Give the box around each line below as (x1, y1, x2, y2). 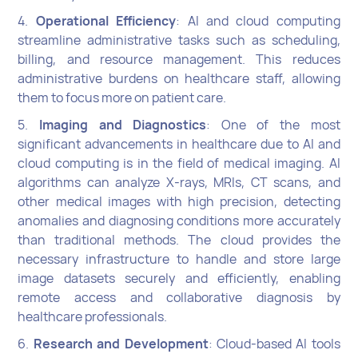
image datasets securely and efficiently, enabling (18, 268, 340, 287)
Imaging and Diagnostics (39, 115, 207, 133)
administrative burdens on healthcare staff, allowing (18, 69, 340, 87)
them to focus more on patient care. (18, 88, 227, 106)
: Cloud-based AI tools (208, 334, 340, 352)
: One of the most (206, 115, 340, 133)
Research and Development (33, 334, 209, 352)
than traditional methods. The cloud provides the (18, 230, 340, 249)
